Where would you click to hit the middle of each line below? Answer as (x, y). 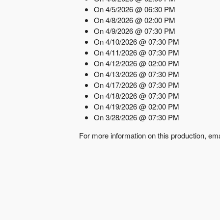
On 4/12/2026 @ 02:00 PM (136, 63)
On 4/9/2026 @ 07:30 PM (134, 30)
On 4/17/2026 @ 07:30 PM (136, 84)
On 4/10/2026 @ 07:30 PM (136, 41)
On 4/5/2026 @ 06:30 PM (134, 9)
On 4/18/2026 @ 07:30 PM (136, 95)
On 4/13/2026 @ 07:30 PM (136, 74)
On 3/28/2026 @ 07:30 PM (136, 117)
